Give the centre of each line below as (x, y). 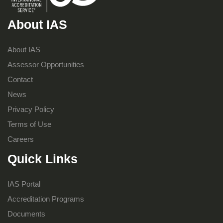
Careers (21, 139)
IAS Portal (24, 184)
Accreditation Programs (46, 199)
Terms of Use (29, 124)
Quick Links (43, 159)
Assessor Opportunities (46, 64)
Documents (26, 214)
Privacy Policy (31, 109)
